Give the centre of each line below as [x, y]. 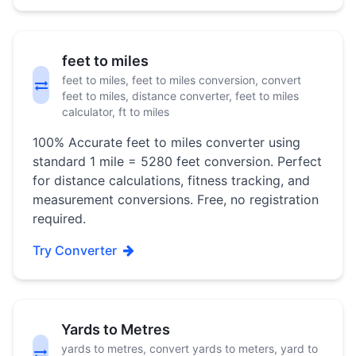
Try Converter [75, 250]
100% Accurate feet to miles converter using [166, 142]
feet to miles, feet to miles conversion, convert [182, 80]
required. [59, 219]
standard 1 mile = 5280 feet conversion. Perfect [177, 161]
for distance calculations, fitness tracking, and [171, 180]
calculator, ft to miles [116, 112]
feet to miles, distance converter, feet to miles [181, 96]
